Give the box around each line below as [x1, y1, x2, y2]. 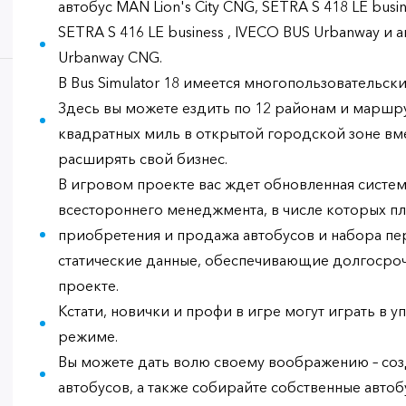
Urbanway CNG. [58, 48, 162, 66]
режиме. [58, 327, 118, 345]
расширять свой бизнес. [58, 150, 227, 168]
